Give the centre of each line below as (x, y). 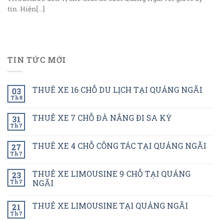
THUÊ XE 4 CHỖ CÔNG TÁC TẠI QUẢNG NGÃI (119, 146)
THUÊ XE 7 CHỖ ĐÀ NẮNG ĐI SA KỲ (102, 118)
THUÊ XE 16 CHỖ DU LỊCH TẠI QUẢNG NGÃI (117, 90)
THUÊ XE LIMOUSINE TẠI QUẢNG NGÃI (110, 206)
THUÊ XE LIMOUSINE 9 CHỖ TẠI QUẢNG (111, 174)
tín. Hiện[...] (26, 9)
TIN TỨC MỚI (37, 59)
